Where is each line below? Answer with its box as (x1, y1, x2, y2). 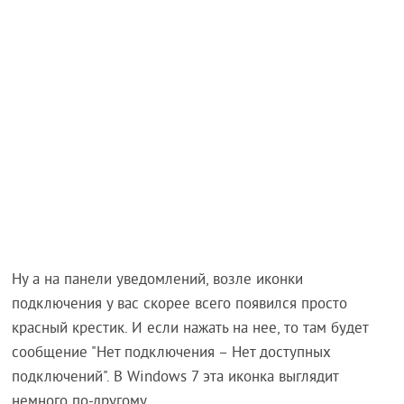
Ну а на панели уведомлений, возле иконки (12, 271, 304, 291)
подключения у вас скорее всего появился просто (12, 295, 348, 316)
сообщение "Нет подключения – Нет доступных (12, 344, 332, 364)
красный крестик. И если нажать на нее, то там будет (12, 319, 369, 340)
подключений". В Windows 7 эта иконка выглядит (12, 368, 339, 389)
